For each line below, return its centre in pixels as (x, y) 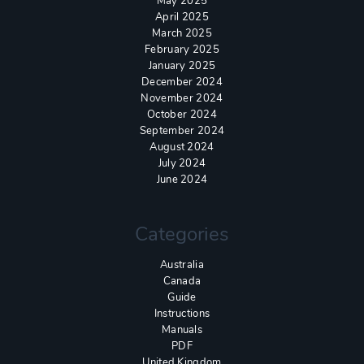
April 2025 (182, 17)
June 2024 (182, 179)
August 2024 (182, 147)
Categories (182, 234)
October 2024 (182, 114)
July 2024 (182, 163)
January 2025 (182, 65)
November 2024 (182, 98)
